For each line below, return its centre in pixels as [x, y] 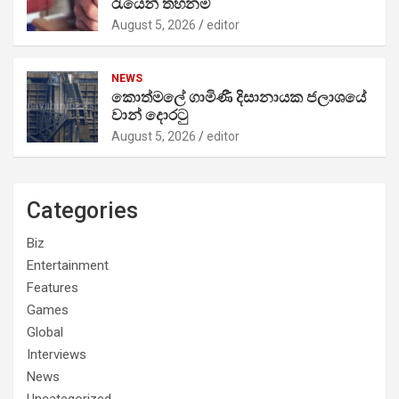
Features [53, 287]
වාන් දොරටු [150, 114]
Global [45, 332]
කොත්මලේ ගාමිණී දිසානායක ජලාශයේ [239, 97]
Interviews [57, 354]
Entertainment [68, 265]
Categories [82, 210]
